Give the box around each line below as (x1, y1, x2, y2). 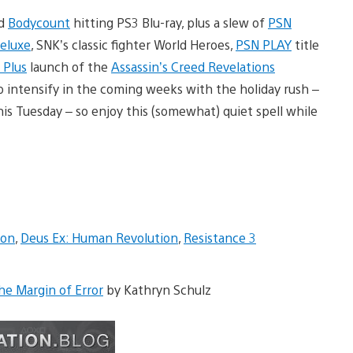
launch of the (27, 58, 111, 75)
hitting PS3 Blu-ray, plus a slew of (70, 13, 268, 31)
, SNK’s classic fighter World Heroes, (31, 35, 236, 53)
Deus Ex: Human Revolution (20, 229, 178, 246)
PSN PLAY (236, 35, 292, 53)
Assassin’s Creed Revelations (111, 58, 275, 75)
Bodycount (8, 13, 70, 31)
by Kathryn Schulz (103, 281, 211, 298)
